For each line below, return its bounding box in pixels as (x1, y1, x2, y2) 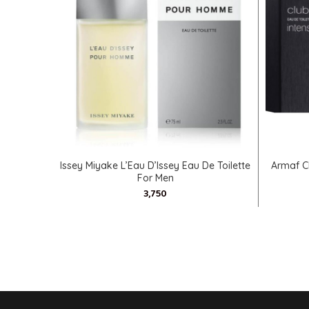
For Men (137, 172, 174, 184)
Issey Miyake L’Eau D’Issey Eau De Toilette (60, 159, 251, 172)
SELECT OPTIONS (119, 152, 191, 167)
